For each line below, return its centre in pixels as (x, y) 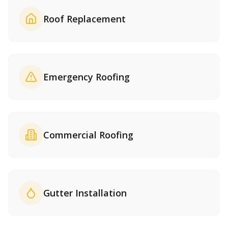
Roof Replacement (84, 19)
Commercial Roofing (88, 135)
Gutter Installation (85, 193)
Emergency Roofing (87, 77)
